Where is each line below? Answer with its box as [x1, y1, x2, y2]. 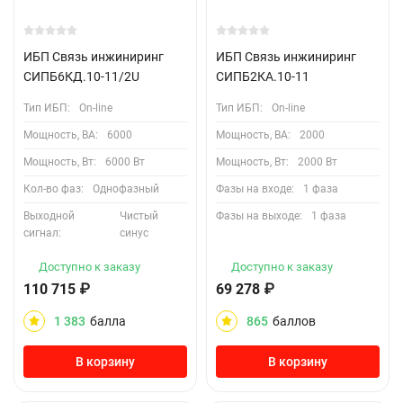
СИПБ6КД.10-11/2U [23, 69, 139, 84]
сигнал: [23, 227, 61, 239]
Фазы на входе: [216, 183, 294, 195]
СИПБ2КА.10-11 [216, 69, 309, 84]
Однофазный [93, 183, 159, 195]
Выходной [23, 210, 75, 222]
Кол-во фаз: [23, 183, 84, 195]
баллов [273, 314, 316, 328]
